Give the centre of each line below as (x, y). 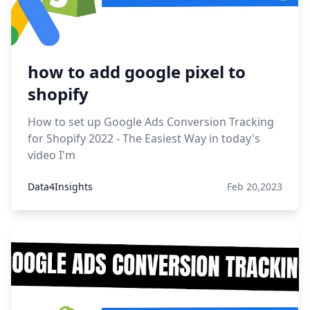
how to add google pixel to (137, 72)
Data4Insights (60, 186)
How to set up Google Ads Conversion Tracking (151, 122)
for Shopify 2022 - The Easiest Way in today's (144, 138)
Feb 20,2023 (255, 186)
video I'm (52, 155)
